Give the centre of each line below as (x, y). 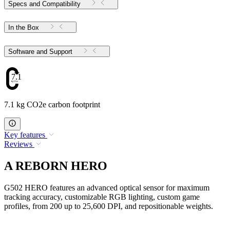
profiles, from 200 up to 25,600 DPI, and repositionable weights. (109, 206)
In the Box (24, 28)
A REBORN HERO (56, 166)
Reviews (18, 144)
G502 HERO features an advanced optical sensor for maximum (107, 188)
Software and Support (61, 52)
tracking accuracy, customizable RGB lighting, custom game (102, 197)
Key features (25, 135)
